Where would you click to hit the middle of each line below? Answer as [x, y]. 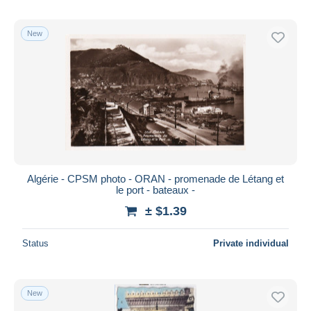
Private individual [251, 243]
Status [35, 243]
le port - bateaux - [155, 190]
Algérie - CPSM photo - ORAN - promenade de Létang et [155, 178]
